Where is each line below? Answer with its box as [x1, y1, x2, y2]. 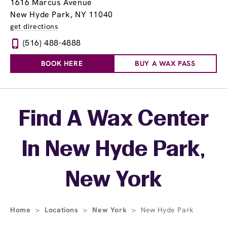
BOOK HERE [41, 59, 83, 68]
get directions [10, 22, 59, 31]
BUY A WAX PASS [135, 59, 196, 68]
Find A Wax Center [18, 110, 209, 130]
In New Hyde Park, [22, 140, 205, 160]
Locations [45, 205, 81, 214]
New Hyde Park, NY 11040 [10, 9, 113, 20]
